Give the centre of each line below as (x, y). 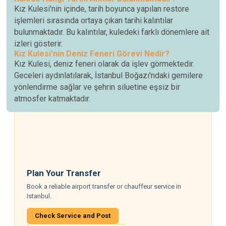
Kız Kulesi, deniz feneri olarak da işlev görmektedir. (104, 64)
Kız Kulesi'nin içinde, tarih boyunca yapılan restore (102, 9)
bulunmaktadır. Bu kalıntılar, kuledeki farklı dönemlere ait (112, 32)
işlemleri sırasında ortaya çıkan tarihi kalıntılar (94, 21)
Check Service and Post (73, 216)
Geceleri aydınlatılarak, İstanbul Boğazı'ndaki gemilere (109, 76)
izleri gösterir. (39, 44)
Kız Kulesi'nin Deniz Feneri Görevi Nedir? (92, 54)
